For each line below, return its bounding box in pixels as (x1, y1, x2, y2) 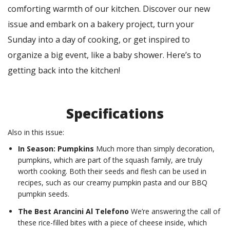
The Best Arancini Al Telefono (18, 206, 131, 217)
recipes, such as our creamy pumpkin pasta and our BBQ (18, 178, 207, 188)
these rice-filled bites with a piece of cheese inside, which (18, 218, 207, 228)
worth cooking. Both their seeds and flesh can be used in (18, 166, 206, 177)
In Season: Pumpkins (18, 144, 94, 154)
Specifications (66, 104, 164, 123)
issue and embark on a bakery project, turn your (8, 18, 194, 30)
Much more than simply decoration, (94, 144, 215, 154)
